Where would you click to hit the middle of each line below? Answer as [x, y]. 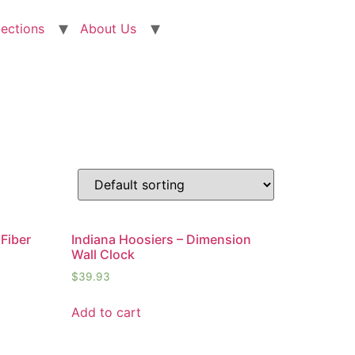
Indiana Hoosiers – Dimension [162, 239]
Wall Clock [103, 254]
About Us [109, 29]
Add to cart [107, 312]
